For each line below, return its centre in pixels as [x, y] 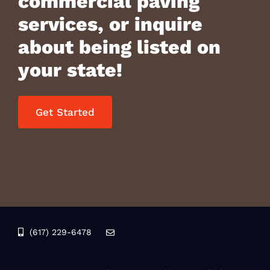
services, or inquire [110, 24]
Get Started [65, 112]
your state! [70, 70]
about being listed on [119, 47]
